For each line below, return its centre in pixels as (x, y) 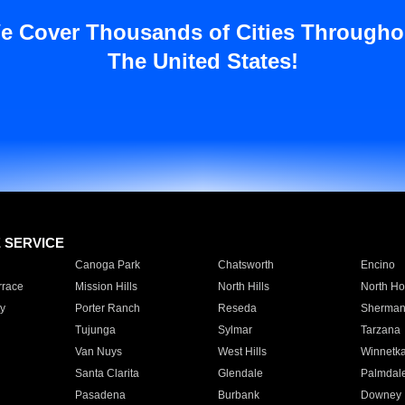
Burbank (238, 395)
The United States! (202, 61)
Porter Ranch (107, 308)
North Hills (243, 287)
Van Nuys (98, 352)
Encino (377, 265)
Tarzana (380, 330)
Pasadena (100, 395)
